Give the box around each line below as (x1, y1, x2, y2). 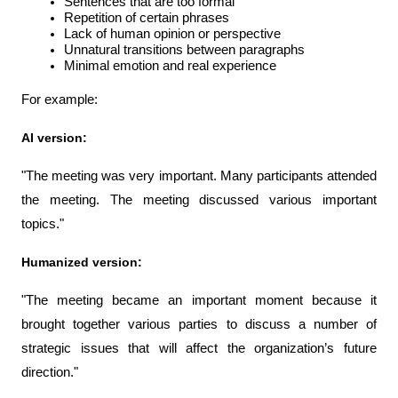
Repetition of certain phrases (64, 11, 229, 26)
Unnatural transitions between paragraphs (64, 43, 305, 58)
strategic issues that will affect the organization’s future (21, 341, 377, 356)
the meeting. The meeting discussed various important (21, 193, 377, 208)
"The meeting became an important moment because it (21, 293, 377, 308)
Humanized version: (21, 255, 142, 270)
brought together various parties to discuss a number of (21, 317, 377, 332)
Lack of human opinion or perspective (64, 27, 281, 42)
